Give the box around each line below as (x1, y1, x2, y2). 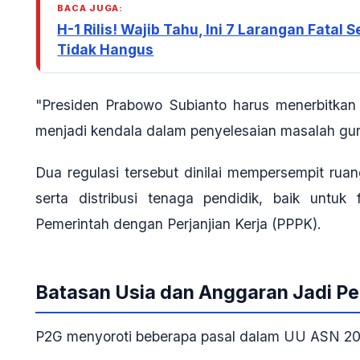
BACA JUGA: (57, 2, 124, 14)
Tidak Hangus (57, 40, 154, 58)
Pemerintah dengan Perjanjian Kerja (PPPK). (35, 215, 321, 233)
